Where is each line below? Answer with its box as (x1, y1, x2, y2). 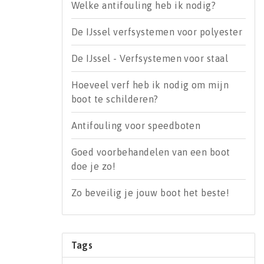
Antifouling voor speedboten (71, 120, 201, 131)
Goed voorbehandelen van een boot (71, 147, 230, 157)
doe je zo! (71, 161, 116, 171)
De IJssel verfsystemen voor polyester (71, 27, 243, 37)
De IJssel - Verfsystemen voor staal (71, 53, 229, 64)
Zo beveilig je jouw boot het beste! (71, 187, 230, 198)
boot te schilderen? (71, 94, 159, 104)
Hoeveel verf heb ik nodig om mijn (71, 80, 229, 90)
